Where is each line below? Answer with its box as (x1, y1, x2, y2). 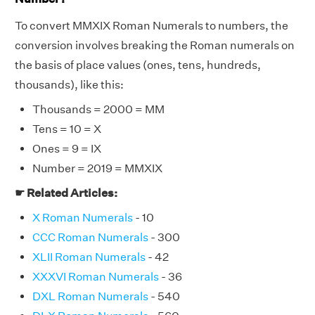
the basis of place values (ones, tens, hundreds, (15, 58, 261, 72)
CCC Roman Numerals (32, 230, 148, 244)
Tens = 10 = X (32, 122, 101, 136)
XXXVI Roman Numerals (32, 269, 159, 283)
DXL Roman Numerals (32, 289, 148, 303)
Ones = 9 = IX (32, 141, 101, 155)
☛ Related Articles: (15, 186, 117, 200)
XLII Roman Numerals (32, 250, 146, 264)
